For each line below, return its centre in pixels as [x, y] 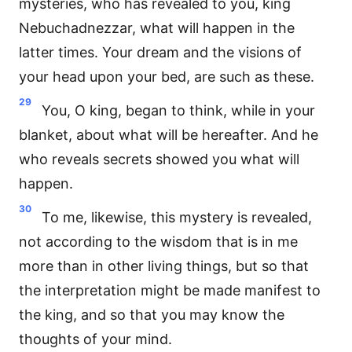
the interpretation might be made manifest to [170, 290]
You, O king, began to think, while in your [178, 110]
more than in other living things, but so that [164, 266]
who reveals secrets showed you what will [159, 159]
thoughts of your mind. [95, 339]
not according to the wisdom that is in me [158, 242]
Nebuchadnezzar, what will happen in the [157, 28]
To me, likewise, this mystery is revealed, [177, 217]
